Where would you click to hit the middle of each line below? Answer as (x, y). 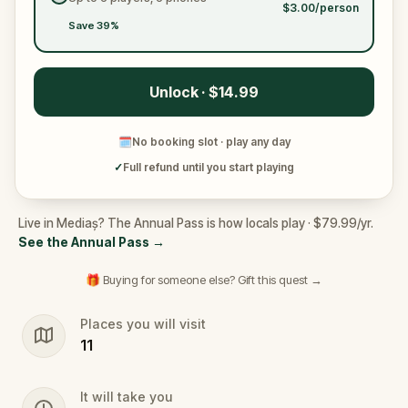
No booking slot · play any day (211, 142)
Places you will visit (143, 324)
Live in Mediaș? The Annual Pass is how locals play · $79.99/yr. (196, 223)
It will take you (127, 397)
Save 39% (93, 25)
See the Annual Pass (84, 242)
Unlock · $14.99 (204, 92)
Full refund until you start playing (209, 167)
